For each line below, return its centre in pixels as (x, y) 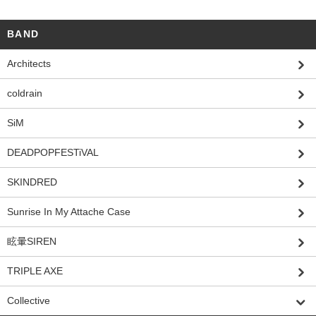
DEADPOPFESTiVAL (53, 152)
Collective (29, 300)
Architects (29, 63)
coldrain (25, 93)
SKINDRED (32, 182)
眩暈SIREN (32, 241)
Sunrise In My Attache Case (69, 212)
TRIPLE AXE (35, 271)
